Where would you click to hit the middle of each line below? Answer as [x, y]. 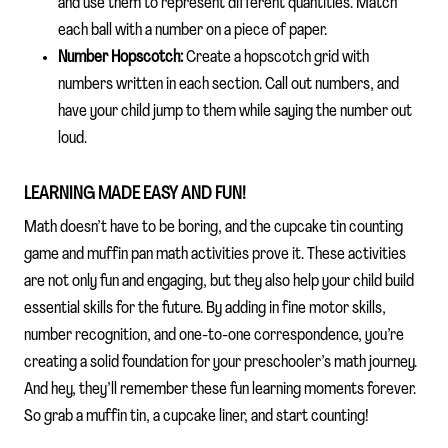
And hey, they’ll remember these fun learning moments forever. [220, 389]
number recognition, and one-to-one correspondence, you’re [214, 335]
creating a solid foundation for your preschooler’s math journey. [220, 362]
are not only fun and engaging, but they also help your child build [219, 281]
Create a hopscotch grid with [276, 57]
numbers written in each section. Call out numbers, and [228, 84]
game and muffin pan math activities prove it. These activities [215, 254]
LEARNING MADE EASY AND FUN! [135, 194]
